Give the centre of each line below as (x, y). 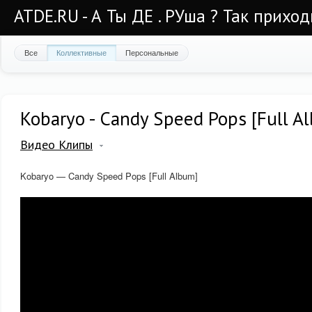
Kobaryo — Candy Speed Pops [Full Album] (109, 176)
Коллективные (81, 52)
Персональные (152, 52)
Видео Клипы (56, 145)
